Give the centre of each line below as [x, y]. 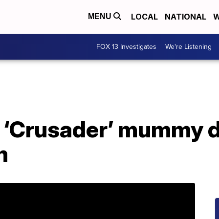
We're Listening [188, 47]
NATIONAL [186, 17]
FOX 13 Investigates [126, 47]
